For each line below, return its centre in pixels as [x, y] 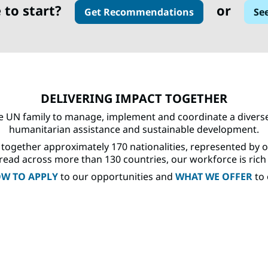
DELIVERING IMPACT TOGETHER [134, 98]
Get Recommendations [139, 12]
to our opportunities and [116, 176]
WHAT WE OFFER [214, 176]
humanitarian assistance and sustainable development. [134, 129]
